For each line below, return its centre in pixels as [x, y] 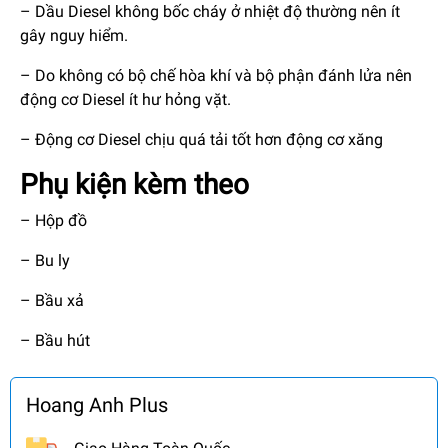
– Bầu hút [55, 340]
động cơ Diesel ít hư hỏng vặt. [125, 99]
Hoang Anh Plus [97, 404]
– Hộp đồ [53, 220]
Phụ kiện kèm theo [134, 184]
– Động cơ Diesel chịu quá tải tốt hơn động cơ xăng [201, 139]
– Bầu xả [52, 300]
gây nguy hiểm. [74, 35]
